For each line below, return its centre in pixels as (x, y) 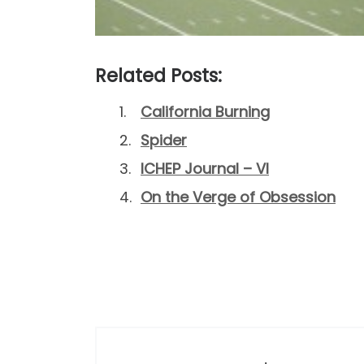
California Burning (205, 112)
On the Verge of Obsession (238, 197)
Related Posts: (158, 76)
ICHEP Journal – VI (205, 169)
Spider (164, 141)
